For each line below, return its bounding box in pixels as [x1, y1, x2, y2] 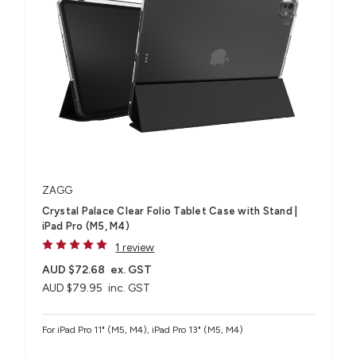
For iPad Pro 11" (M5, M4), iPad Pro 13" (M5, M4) [41, 324, 243, 336]
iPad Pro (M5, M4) [41, 220, 130, 233]
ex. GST [110, 263, 153, 277]
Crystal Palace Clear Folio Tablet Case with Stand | [41, 205, 298, 218]
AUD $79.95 [41, 281, 103, 296]
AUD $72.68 [41, 263, 105, 277]
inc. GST [108, 281, 151, 296]
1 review [115, 241, 155, 255]
